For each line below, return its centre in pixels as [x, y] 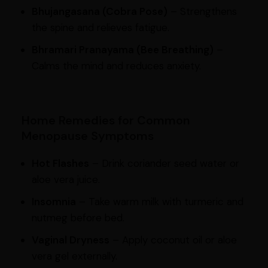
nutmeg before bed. [78, 218]
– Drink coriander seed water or [164, 164]
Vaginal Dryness [70, 240]
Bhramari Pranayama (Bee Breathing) [122, 50]
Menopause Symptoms [87, 136]
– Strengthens [202, 12]
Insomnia [54, 202]
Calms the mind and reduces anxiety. [116, 66]
